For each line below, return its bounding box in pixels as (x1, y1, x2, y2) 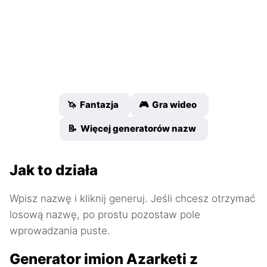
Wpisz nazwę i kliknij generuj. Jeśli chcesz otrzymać (10, 193, 255, 205)
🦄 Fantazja (67, 99, 119, 111)
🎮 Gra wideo (138, 99, 197, 111)
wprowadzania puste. (10, 225, 110, 237)
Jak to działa (10, 162, 98, 179)
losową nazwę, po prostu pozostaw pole (10, 209, 200, 221)
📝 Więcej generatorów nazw (67, 123, 196, 135)
